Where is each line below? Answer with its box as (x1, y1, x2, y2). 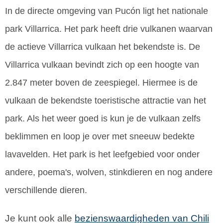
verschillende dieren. (5, 185, 90, 196)
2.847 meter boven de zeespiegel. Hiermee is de (5, 78, 198, 88)
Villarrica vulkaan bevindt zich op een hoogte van (5, 60, 199, 70)
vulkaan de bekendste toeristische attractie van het (5, 96, 206, 106)
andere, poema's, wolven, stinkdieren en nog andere (5, 167, 213, 178)
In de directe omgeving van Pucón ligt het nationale (5, 6, 208, 16)
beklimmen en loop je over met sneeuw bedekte (5, 131, 195, 142)
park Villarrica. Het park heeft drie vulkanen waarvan (5, 24, 213, 34)
